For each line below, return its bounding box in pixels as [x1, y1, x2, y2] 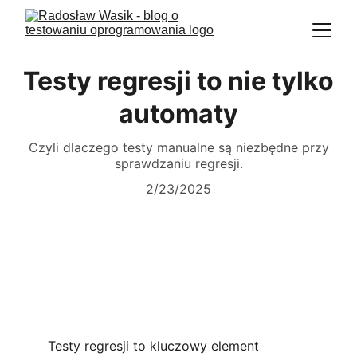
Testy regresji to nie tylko [23, 65, 334, 96]
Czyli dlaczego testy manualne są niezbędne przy [28, 139, 329, 155]
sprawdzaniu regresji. [114, 155, 243, 171]
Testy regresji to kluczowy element [48, 338, 263, 354]
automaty [119, 98, 238, 129]
